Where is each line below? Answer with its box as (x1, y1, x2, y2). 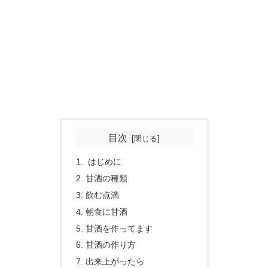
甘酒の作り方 (85, 240, 136, 250)
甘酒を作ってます (85, 223, 153, 233)
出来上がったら (85, 257, 144, 267)
